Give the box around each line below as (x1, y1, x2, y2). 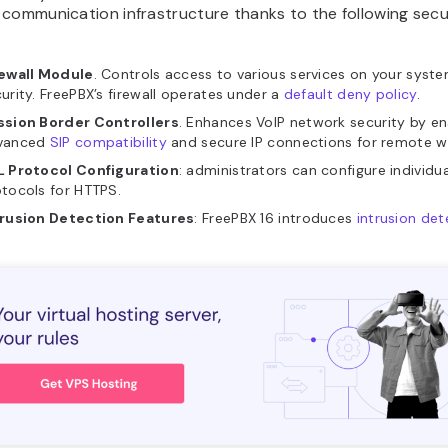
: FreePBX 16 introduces (194, 209, 357, 227)
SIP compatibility (49, 133, 167, 151)
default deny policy (283, 85, 417, 103)
